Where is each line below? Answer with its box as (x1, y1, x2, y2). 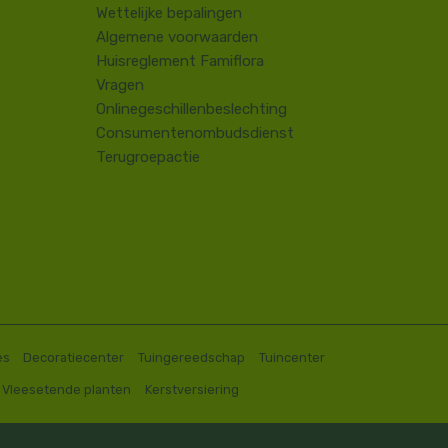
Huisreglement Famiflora (96, 52, 264, 71)
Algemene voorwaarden (96, 28, 258, 47)
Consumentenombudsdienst (96, 124, 294, 143)
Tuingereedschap (138, 350, 246, 366)
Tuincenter (258, 350, 325, 366)
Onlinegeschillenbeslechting (96, 100, 287, 119)
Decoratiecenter (23, 350, 125, 366)
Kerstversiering (144, 381, 239, 397)
